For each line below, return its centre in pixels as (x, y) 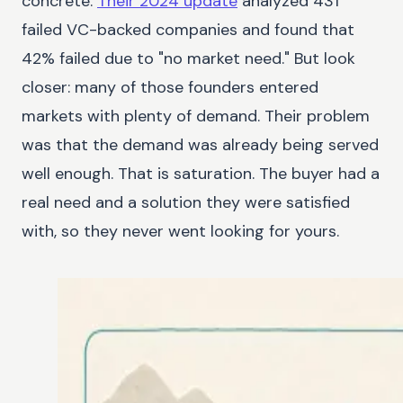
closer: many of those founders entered (170, 88)
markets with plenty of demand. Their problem (196, 116)
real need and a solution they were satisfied (186, 203)
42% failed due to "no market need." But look (188, 59)
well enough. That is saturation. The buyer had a (201, 174)
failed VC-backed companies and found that (188, 30)
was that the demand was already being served (200, 145)
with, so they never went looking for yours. (180, 232)
